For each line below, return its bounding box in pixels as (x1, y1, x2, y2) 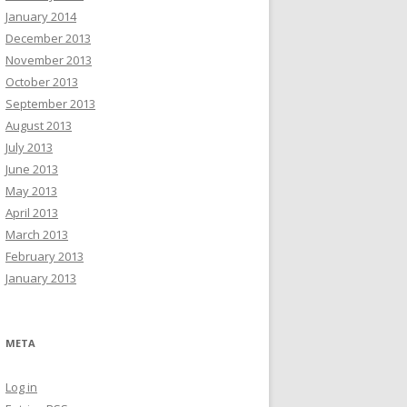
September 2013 (5, 95, 95, 112)
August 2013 (5, 117, 72, 134)
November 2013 (5, 52, 92, 68)
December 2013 (5, 30, 91, 46)
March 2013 (5, 226, 68, 243)
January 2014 (5, 8, 76, 25)
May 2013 (5, 183, 57, 199)
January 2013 (5, 270, 76, 286)
